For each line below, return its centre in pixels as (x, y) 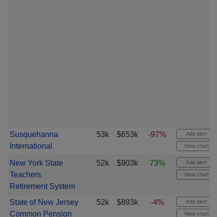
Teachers (25, 175)
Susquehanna (34, 134)
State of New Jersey (44, 202)
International (31, 146)
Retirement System (42, 186)
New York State (36, 163)
